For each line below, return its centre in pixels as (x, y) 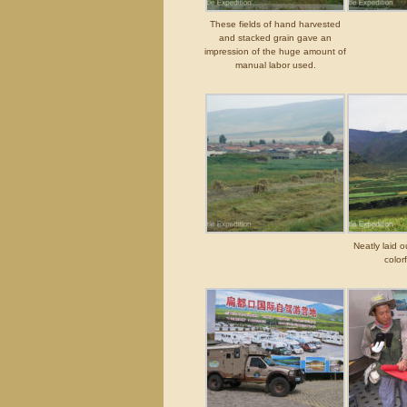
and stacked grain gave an (276, 38)
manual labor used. (275, 65)
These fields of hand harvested (276, 24)
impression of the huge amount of (276, 51)
